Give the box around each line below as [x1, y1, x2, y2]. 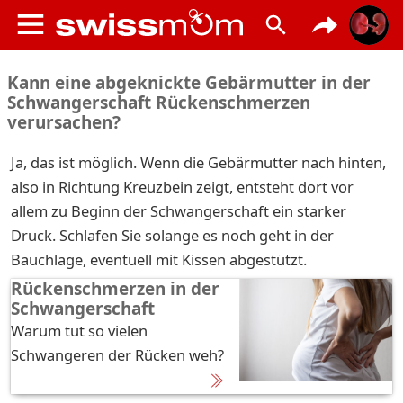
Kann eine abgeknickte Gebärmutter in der [7, 71, 371, 94]
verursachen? [7, 111, 121, 134]
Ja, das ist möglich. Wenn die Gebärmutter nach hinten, [11, 152, 386, 173]
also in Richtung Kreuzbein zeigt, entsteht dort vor [11, 176, 354, 197]
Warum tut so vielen [11, 320, 148, 341]
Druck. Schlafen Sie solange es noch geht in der [11, 225, 334, 246]
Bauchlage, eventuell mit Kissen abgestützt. [11, 249, 307, 270]
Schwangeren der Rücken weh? [11, 345, 224, 365]
